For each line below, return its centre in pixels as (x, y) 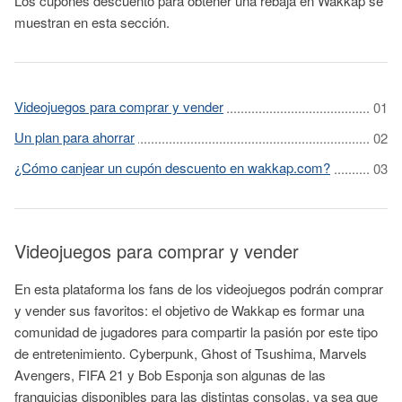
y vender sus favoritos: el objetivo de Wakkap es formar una (189, 310)
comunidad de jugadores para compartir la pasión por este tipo (196, 332)
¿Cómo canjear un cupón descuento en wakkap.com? (172, 167)
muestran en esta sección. (92, 22)
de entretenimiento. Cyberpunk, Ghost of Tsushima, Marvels (191, 353)
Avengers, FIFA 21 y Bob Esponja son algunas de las (170, 375)
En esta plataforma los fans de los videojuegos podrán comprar (199, 288)
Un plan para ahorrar (74, 137)
